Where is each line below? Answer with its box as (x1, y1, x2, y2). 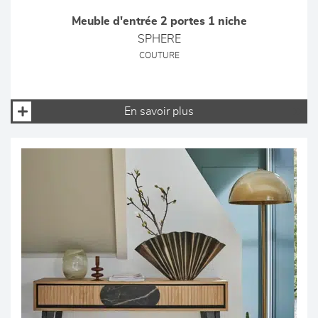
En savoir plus (124, 106, 194, 117)
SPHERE (137, 33, 181, 45)
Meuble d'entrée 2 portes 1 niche (71, 16, 247, 27)
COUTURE (138, 52, 180, 60)
